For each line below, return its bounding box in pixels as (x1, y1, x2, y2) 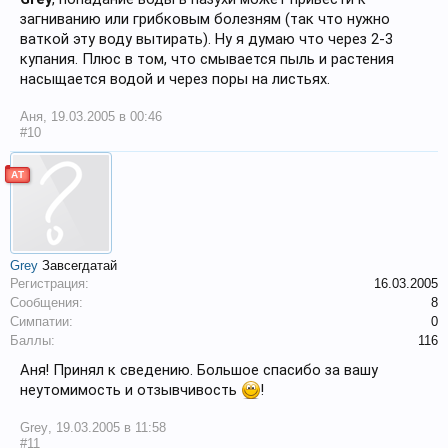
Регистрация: (10, 276, 89, 291)
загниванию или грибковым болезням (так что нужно (20, 10, 390, 28)
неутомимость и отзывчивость (20, 381, 241, 399)
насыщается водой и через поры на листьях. (20, 70, 330, 88)
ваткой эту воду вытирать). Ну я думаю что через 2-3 (20, 30, 393, 48)
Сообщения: (10, 295, 83, 310)
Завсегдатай (42, 258, 117, 273)
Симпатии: (10, 314, 73, 329)
